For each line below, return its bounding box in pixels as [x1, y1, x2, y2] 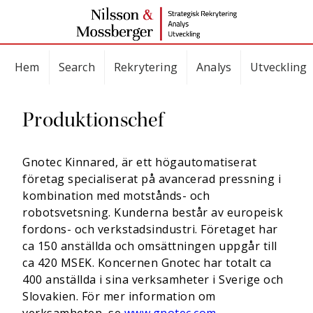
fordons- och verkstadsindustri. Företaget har [22, 221, 278, 237]
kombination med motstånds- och [22, 188, 210, 203]
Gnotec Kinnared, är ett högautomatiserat [22, 154, 256, 170]
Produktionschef [22, 106, 163, 133]
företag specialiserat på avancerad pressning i [22, 171, 281, 187]
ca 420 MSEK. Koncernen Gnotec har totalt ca [22, 255, 272, 270]
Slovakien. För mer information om [22, 289, 216, 304]
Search [58, 59, 95, 75]
